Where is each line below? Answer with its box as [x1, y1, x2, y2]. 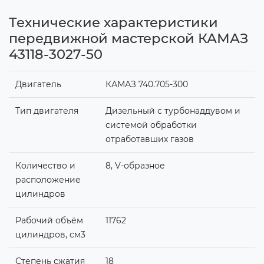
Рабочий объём [15, 214, 83, 226]
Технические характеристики [9, 14, 218, 31]
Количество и [15, 160, 75, 171]
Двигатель [15, 78, 61, 90]
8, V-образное [105, 160, 165, 171]
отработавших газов [105, 133, 194, 144]
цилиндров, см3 [15, 229, 85, 240]
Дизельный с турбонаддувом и [105, 105, 240, 116]
